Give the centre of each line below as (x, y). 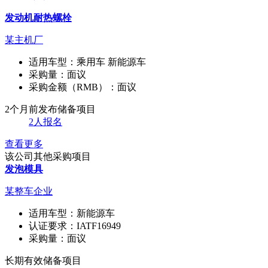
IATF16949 (99, 226)
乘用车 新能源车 (112, 62)
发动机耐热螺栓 (38, 17)
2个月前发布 (31, 109)
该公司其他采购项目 (48, 156)
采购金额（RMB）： (73, 87)
